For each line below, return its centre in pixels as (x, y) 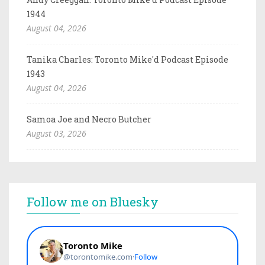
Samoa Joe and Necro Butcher (89, 119)
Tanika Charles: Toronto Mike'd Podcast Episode (127, 59)
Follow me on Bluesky (93, 201)
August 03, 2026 (56, 133)
